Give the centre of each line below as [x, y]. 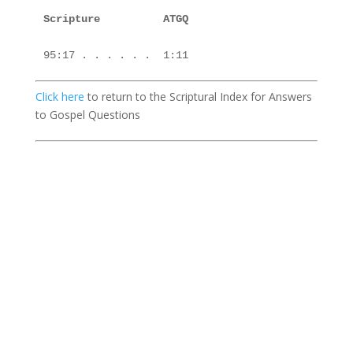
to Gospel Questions [87, 115]
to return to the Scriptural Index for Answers [198, 97]
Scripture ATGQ [115, 19]
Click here [59, 97]
